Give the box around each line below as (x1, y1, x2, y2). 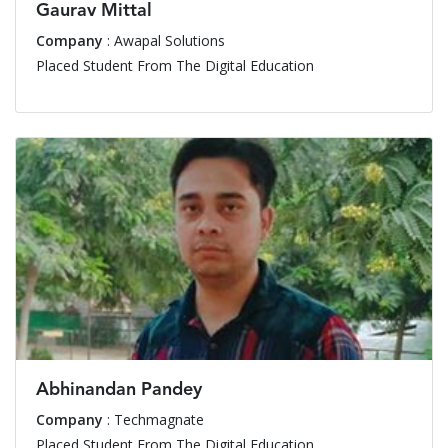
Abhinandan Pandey (36, 381, 202, 400)
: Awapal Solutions (103, 30, 225, 50)
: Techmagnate (103, 410, 204, 430)
